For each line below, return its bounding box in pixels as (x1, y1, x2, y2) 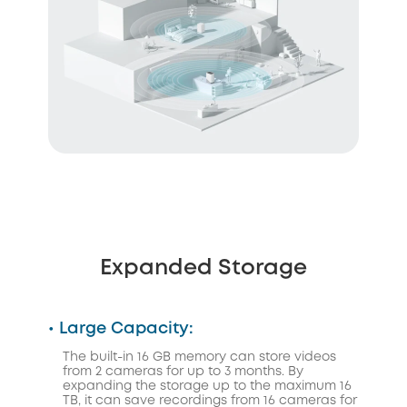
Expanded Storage (100, 258, 307, 278)
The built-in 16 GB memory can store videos (63, 351, 336, 362)
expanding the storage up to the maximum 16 (63, 380, 352, 392)
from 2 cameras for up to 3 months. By (63, 365, 303, 377)
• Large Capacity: (48, 321, 194, 336)
